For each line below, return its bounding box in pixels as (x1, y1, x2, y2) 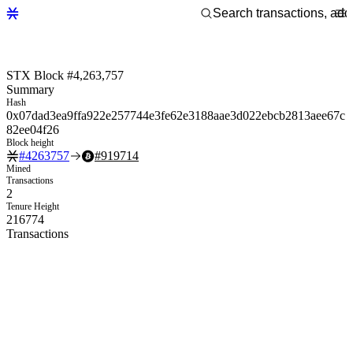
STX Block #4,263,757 (6, 68, 124, 82)
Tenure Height (6, 200, 59, 212)
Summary (6, 82, 54, 96)
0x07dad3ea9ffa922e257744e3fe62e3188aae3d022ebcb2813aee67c (6, 108, 345, 122)
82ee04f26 (6, 122, 59, 136)
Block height (6, 136, 54, 148)
